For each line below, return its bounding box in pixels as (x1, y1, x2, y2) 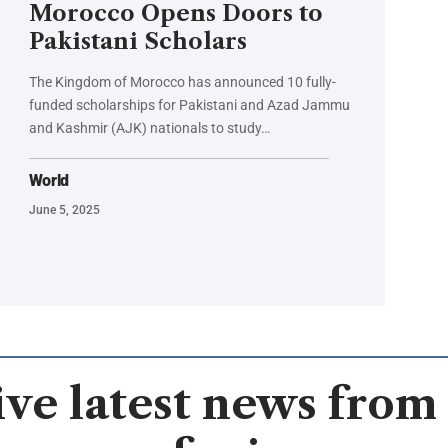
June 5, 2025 (28, 203, 100, 218)
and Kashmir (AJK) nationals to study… (28, 120, 270, 137)
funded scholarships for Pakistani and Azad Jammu (28, 97, 350, 114)
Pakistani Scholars (28, 28, 247, 56)
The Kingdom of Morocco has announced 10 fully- (28, 74, 336, 91)
